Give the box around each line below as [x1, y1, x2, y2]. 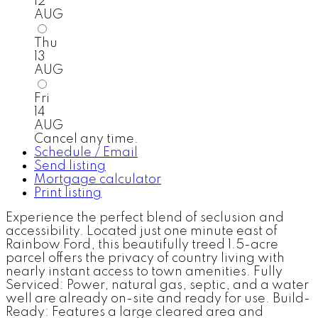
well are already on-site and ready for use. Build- [6, 292, 310, 306]
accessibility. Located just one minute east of [6, 225, 278, 238]
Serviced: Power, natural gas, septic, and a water [6, 279, 309, 292]
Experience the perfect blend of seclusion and [6, 212, 284, 225]
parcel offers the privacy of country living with [6, 252, 285, 265]
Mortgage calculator [34, 173, 161, 187]
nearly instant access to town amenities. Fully [6, 265, 283, 279]
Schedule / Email [34, 146, 138, 160]
